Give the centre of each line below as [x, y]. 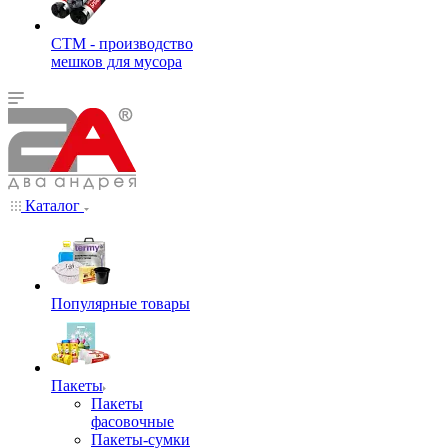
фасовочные [132, 421]
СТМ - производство [122, 43]
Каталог [52, 205]
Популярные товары [120, 303]
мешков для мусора [116, 61]
